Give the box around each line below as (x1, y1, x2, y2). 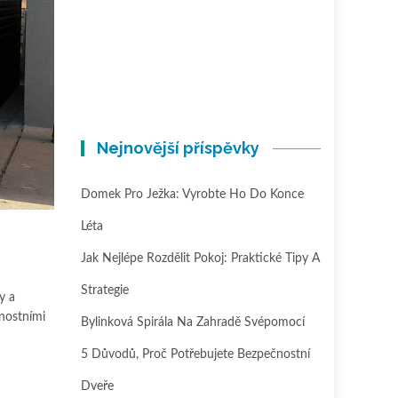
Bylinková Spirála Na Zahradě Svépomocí (81, 316, 305, 329)
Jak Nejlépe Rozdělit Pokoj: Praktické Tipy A (81, 252, 320, 265)
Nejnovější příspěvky (97, 139, 260, 157)
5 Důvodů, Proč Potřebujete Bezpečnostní (81, 348, 310, 361)
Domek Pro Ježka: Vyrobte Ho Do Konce (81, 188, 304, 201)
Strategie (81, 284, 129, 297)
